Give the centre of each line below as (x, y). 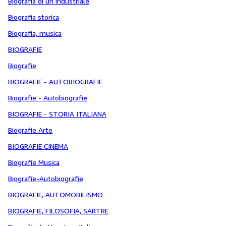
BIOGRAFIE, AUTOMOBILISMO (55, 194)
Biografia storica (34, 17)
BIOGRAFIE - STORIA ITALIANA (57, 114)
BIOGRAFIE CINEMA (38, 146)
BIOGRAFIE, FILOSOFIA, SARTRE (58, 211)
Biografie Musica (34, 162)
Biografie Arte (30, 130)
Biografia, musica (35, 33)
